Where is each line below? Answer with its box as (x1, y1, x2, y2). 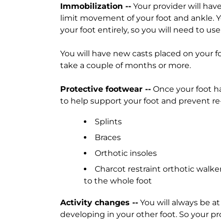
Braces (95, 133, 121, 142)
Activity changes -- (60, 198, 138, 207)
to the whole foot (84, 176, 152, 185)
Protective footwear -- (60, 84, 151, 94)
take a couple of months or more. (60, 61, 191, 70)
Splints (95, 117, 122, 126)
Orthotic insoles (95, 148, 157, 158)
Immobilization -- (60, 1, 131, 11)
